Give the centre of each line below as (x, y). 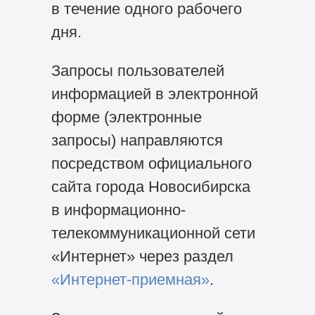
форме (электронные (126, 117)
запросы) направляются (137, 141)
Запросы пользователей (137, 71)
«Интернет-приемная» (130, 280)
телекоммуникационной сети (153, 233)
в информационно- (118, 210)
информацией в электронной (154, 94)
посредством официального (151, 164)
